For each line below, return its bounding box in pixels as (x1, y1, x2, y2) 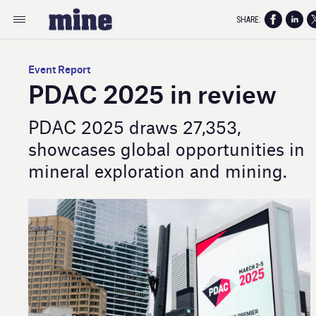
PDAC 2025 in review (28, 75, 276, 109)
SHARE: (236, 14, 261, 25)
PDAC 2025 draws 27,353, (28, 114, 241, 138)
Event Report (28, 61, 90, 75)
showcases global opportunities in (28, 136, 305, 160)
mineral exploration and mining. (28, 158, 287, 182)
